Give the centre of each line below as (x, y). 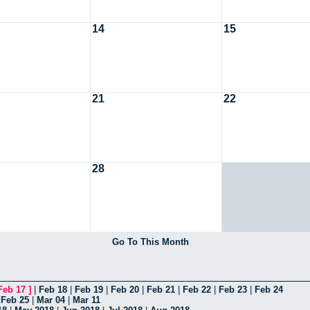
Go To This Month (150, 241)
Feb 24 (269, 289)
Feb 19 (89, 289)
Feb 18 (53, 289)
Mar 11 (86, 300)
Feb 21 (161, 289)
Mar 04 (51, 300)
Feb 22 (197, 289)
